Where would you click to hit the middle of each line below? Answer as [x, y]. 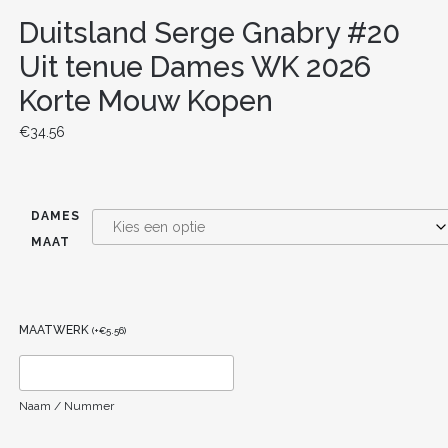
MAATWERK [55, 329]
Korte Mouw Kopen [145, 100]
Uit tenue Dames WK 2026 [194, 66]
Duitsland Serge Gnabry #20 [209, 32]
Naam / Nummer [66, 405]
